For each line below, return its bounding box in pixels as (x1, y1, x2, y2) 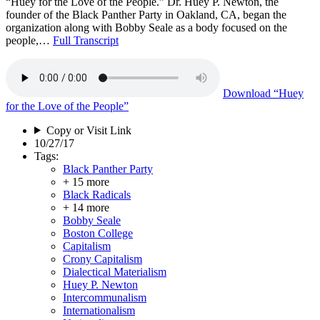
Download (223, 86, 271, 99)
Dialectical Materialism (63, 265, 166, 278)
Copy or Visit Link (46, 124, 131, 136)
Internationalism (63, 304, 135, 316)
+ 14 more (63, 201, 109, 214)
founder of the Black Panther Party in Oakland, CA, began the (6, 8, 286, 21)
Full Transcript (53, 34, 119, 46)
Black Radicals (63, 188, 131, 201)
